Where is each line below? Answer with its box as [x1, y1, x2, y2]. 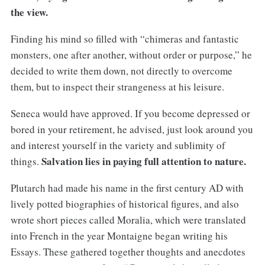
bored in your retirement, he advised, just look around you [10, 122, 253, 136]
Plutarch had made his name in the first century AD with [10, 180, 244, 195]
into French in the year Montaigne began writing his [10, 228, 228, 243]
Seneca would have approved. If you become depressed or [10, 106, 250, 120]
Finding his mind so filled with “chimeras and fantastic [10, 31, 239, 46]
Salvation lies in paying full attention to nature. [41, 153, 246, 169]
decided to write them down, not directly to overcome [10, 63, 232, 77]
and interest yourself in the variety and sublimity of [10, 138, 225, 152]
